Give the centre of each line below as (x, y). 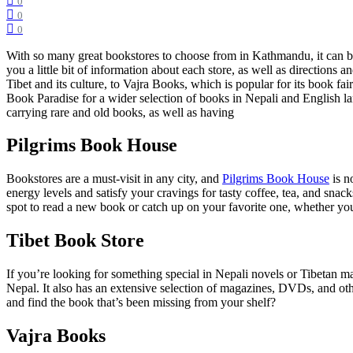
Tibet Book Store (75, 241)
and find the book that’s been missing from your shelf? (141, 303)
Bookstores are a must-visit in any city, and (114, 179)
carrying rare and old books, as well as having (120, 112)
